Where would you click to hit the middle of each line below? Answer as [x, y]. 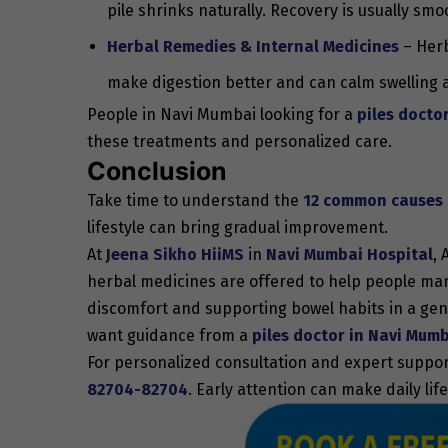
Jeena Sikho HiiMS [175, 254]
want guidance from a [169, 335]
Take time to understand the [195, 200]
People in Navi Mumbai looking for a [222, 114]
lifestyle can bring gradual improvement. [237, 227]
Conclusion [160, 170]
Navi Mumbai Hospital [349, 254]
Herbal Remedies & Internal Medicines [253, 46]
